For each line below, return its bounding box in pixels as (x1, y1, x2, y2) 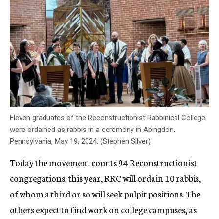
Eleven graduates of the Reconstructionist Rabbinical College (10, 113, 205, 122)
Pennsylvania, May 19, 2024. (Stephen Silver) (10, 136, 151, 146)
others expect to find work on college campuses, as (10, 202, 197, 216)
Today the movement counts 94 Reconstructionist (10, 155, 197, 169)
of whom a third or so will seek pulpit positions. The (10, 187, 200, 200)
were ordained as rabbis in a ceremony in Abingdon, (10, 125, 175, 134)
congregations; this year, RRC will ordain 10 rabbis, (10, 171, 201, 184)
